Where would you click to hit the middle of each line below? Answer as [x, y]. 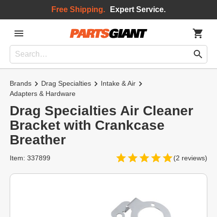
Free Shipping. [78, 9]
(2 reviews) [190, 158]
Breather [38, 140]
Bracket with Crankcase [87, 125]
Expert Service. [138, 9]
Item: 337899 [30, 158]
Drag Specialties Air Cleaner [101, 111]
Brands [21, 83]
